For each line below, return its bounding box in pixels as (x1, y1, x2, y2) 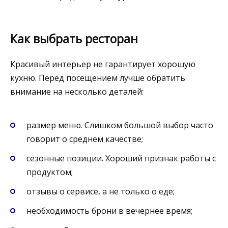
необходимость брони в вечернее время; (26, 205, 192, 217)
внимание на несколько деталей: (10, 86, 144, 98)
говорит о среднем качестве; (26, 133, 143, 145)
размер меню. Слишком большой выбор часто (26, 119, 213, 131)
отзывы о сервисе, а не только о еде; (26, 186, 175, 197)
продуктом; (26, 166, 73, 178)
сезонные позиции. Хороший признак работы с (26, 152, 216, 164)
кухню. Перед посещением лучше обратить (10, 72, 185, 84)
